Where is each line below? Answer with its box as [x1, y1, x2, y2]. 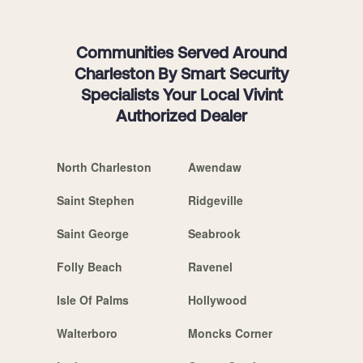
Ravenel [187, 258, 233, 275]
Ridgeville [187, 191, 243, 208]
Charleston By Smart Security [75, 66, 288, 83]
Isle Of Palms [57, 291, 129, 308]
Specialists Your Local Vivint [80, 88, 283, 105]
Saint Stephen [57, 191, 135, 208]
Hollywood [187, 291, 247, 308]
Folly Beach [57, 258, 122, 275]
